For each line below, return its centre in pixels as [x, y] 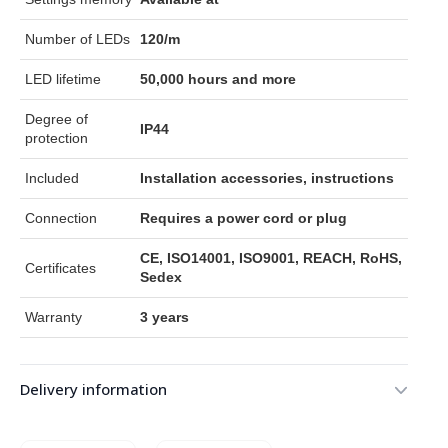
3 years [164, 317]
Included [52, 178]
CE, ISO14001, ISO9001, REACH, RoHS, [270, 258]
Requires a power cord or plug [243, 218]
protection [56, 138]
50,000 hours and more [217, 79]
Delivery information [93, 389]
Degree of [56, 119]
